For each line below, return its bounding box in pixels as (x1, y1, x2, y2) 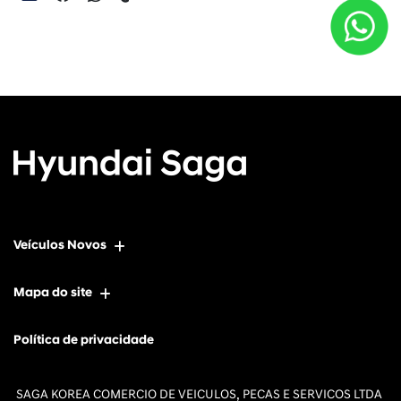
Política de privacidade (13, 332, 154, 347)
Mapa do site (13, 285, 92, 300)
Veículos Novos (13, 237, 107, 252)
